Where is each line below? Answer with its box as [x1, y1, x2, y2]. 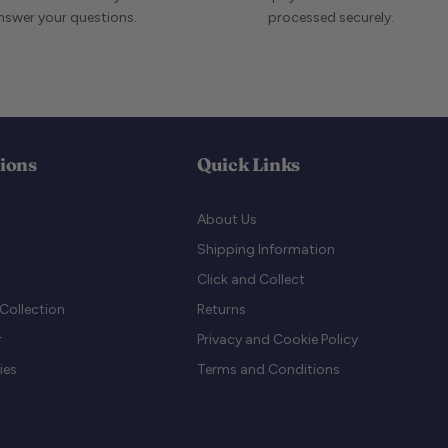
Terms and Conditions [197, 361, 340, 379]
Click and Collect [197, 271, 305, 289]
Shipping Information [197, 241, 335, 259]
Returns [197, 301, 246, 319]
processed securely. [267, 9, 394, 27]
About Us [197, 211, 257, 229]
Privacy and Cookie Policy [197, 331, 358, 349]
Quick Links [197, 153, 301, 177]
